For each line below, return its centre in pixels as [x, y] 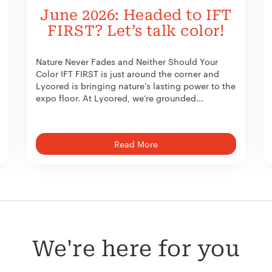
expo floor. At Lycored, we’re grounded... [120, 97]
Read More [136, 144]
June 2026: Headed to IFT [136, 15]
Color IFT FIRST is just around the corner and [127, 73]
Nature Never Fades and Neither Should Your [127, 61]
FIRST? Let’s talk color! [136, 31]
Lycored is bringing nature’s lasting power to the [136, 85]
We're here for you [136, 249]
